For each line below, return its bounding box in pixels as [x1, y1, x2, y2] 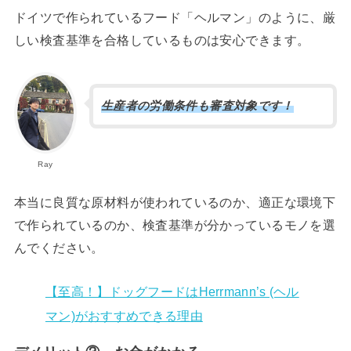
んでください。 [13, 240, 104, 255]
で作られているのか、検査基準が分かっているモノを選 [13, 217, 336, 232]
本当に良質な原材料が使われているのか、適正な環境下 [13, 194, 336, 209]
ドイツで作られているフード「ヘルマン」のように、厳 [13, 9, 336, 24]
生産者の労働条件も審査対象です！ [100, 100, 294, 113]
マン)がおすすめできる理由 [45, 308, 203, 323]
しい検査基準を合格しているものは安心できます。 [13, 32, 310, 47]
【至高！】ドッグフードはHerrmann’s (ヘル [45, 284, 299, 299]
